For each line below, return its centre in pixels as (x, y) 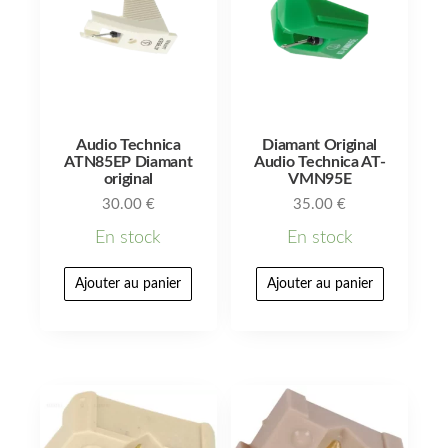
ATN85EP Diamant (128, 161)
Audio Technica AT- (320, 161)
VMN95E (320, 178)
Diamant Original (320, 144)
